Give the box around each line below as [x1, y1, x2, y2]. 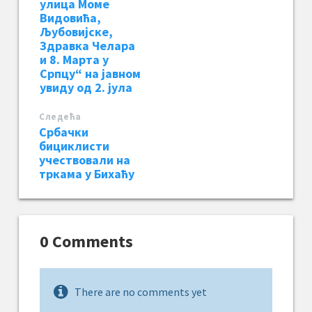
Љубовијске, [40, 23, 113, 40]
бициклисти [39, 137, 109, 154]
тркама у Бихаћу [39, 165, 134, 182]
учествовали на [39, 151, 130, 168]
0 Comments [40, 230, 133, 252]
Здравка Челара [40, 37, 135, 54]
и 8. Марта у [40, 51, 109, 68]
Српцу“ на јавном [40, 65, 141, 81]
